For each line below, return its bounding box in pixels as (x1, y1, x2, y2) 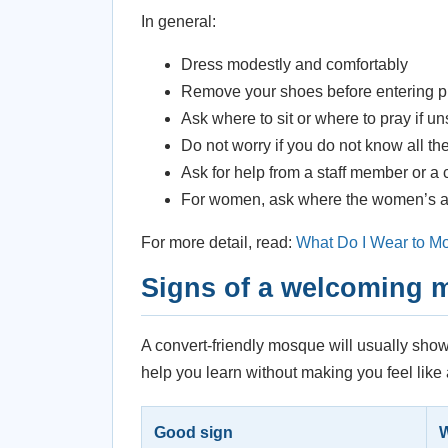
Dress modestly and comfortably (181, 56, 408, 73)
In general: (141, 13, 216, 30)
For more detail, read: (141, 234, 296, 251)
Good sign (154, 424, 233, 441)
